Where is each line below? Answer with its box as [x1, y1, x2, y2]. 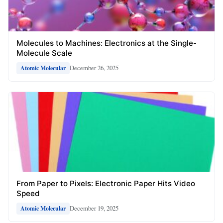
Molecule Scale [16, 48, 72, 58]
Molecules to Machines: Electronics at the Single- [16, 38, 197, 48]
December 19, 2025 [70, 204, 118, 213]
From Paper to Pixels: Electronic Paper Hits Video [16, 178, 195, 188]
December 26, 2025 [70, 63, 118, 73]
